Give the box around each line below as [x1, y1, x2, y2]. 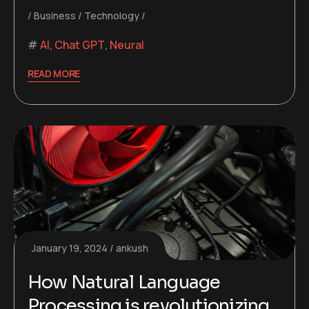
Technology [84, 9, 139, 23]
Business [34, 9, 76, 23]
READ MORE [28, 67, 81, 81]
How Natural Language [28, 270, 221, 294]
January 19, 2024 [32, 241, 108, 255]
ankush [116, 241, 148, 255]
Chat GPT [54, 37, 105, 53]
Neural [110, 37, 144, 53]
